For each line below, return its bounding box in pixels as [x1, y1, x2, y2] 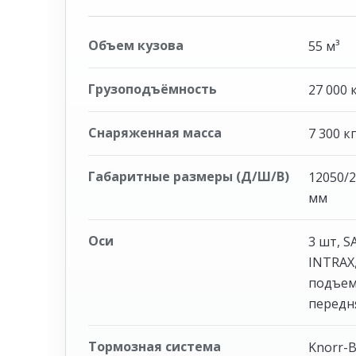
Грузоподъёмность [88, 80, 217, 99]
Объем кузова [88, 37, 184, 55]
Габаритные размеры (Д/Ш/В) [88, 168, 289, 186]
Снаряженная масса [88, 124, 222, 142]
